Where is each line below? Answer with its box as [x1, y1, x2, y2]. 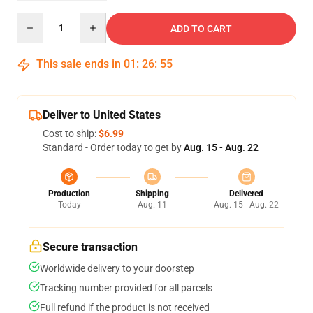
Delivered [229, 189, 263, 199]
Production [48, 189, 90, 199]
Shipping [135, 189, 169, 199]
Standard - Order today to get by [43, 142, 184, 154]
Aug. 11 [137, 200, 167, 210]
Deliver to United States [43, 108, 161, 122]
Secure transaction [43, 240, 138, 254]
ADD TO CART [170, 23, 232, 35]
